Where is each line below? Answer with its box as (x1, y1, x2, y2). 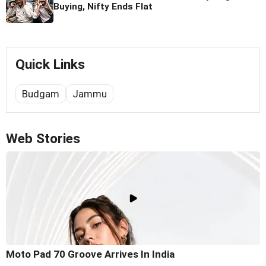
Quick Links (15, 56, 85, 73)
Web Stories (6, 131, 80, 147)
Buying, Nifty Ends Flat (53, 1, 153, 12)
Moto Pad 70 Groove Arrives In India (6, 248, 175, 260)
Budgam (22, 88, 59, 100)
